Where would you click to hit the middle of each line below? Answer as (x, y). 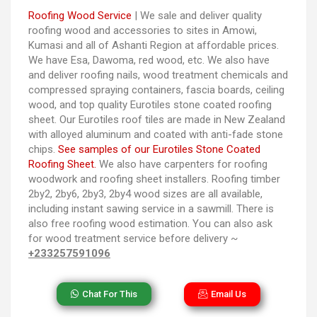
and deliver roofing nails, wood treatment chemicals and (158, 75)
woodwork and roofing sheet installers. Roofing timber (154, 179)
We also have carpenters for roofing (182, 164)
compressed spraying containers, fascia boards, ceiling (156, 90)
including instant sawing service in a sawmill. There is (151, 208)
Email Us (228, 294)
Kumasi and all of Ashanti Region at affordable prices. (154, 45)
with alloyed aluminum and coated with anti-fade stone (156, 134)
